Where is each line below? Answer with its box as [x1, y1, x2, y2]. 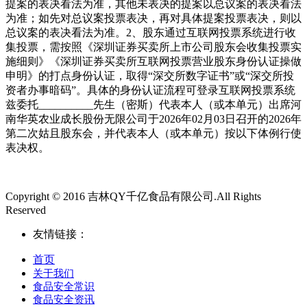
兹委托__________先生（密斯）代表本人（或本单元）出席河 [5, 98, 302, 110]
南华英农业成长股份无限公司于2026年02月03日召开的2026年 [5, 112, 302, 125]
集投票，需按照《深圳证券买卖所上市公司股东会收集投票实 [5, 40, 302, 53]
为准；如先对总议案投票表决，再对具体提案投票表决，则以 [5, 12, 302, 24]
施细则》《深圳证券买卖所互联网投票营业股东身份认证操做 [5, 55, 302, 67]
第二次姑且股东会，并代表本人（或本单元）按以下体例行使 [5, 127, 302, 139]
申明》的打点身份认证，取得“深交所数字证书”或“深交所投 [5, 69, 294, 82]
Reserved [5, 204, 46, 216]
